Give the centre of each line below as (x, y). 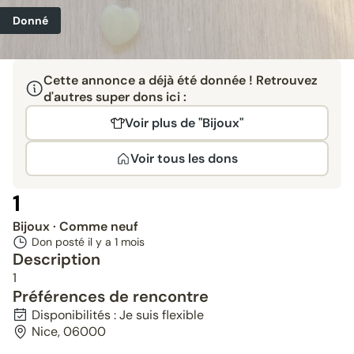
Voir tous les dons (184, 158)
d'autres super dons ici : (115, 97)
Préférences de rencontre (111, 296)
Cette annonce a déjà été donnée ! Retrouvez (180, 80)
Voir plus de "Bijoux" (184, 123)
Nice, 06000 (69, 331)
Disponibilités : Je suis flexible (118, 315)
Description (56, 259)
